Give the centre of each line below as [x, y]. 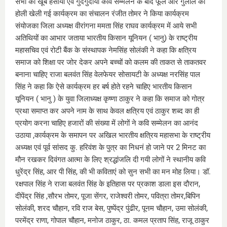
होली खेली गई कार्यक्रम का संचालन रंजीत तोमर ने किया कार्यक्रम [102, 14]
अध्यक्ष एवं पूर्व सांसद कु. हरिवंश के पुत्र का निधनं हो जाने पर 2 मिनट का [110, 148]
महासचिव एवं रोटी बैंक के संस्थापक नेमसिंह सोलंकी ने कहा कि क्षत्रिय [106, 50]
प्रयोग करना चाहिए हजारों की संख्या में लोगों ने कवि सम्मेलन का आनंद [107, 123]
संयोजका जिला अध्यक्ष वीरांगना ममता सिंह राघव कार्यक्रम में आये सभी [106, 26]
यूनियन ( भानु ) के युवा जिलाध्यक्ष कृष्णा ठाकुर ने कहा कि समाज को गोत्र [110, 99]
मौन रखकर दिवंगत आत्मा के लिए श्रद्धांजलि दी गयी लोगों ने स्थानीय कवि [110, 160]
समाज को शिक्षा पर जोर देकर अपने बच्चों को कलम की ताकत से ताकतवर [111, 63]
